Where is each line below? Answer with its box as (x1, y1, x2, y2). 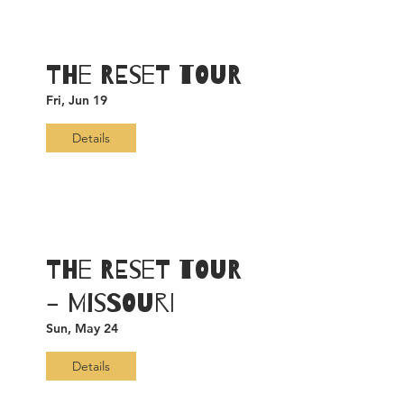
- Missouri (46, 289, 174, 318)
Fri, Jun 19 (46, 92, 107, 108)
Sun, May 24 (46, 320, 118, 336)
